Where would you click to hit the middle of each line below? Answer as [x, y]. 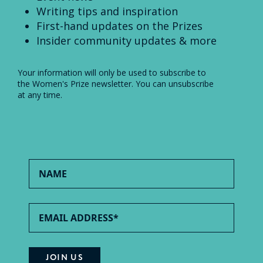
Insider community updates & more [127, 40]
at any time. [40, 95]
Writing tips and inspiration [107, 11]
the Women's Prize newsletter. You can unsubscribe [116, 83]
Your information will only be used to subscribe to [112, 72]
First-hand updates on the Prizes [119, 26]
